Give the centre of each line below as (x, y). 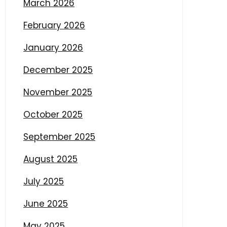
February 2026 (54, 25)
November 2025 (58, 92)
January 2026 (53, 47)
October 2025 (53, 114)
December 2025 (58, 70)
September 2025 (60, 137)
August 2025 (51, 159)
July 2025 (44, 181)
